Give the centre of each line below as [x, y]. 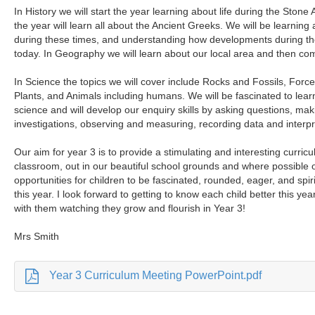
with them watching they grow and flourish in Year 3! [130, 208]
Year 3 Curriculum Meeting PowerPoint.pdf [156, 275]
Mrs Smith [37, 236]
